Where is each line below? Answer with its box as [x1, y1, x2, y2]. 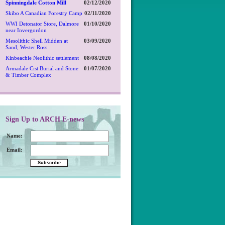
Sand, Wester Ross [6, 44, 47, 50]
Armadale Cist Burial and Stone [6, 65, 78, 71]
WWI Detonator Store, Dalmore [6, 21, 79, 27]
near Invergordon [6, 27, 47, 33]
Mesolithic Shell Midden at [6, 38, 68, 44]
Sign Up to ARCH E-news [6, 115, 84, 123]
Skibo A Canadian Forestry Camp [6, 10, 82, 16]
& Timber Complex [6, 72, 51, 78]
